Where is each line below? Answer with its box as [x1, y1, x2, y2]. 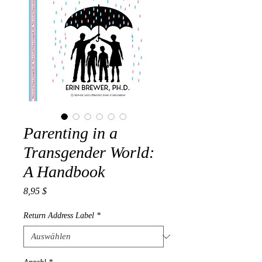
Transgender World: [23, 143, 154, 161]
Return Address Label [23, 211, 94, 220]
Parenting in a [23, 124, 118, 142]
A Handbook [23, 163, 105, 181]
